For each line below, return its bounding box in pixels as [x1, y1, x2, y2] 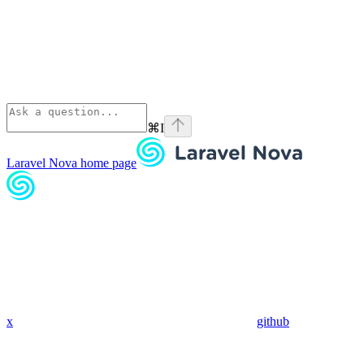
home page [77, 155, 136, 170]
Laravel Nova [6, 155, 77, 170]
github [257, 314, 289, 328]
